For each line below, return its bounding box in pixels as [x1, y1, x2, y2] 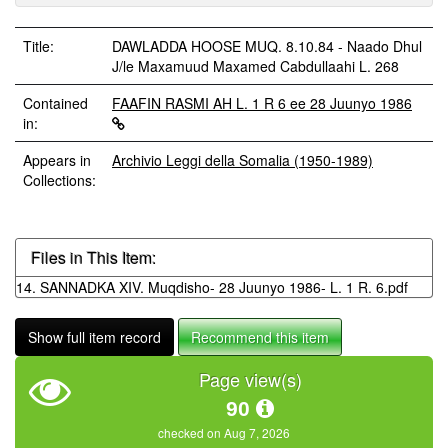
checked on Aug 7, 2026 [158, 424, 290, 441]
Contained [23, 93, 88, 113]
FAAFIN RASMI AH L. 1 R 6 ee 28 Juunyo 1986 [112, 93, 412, 113]
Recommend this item [191, 327, 329, 347]
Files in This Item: [31, 246, 156, 269]
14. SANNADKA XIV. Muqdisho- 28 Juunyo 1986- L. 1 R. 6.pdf [16, 277, 408, 297]
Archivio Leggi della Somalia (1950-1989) [112, 150, 373, 170]
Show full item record [28, 327, 161, 347]
